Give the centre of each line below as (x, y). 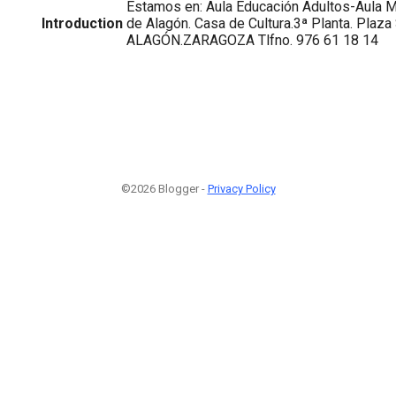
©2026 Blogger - (164, 189)
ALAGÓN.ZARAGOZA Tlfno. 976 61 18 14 (252, 40)
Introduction (82, 23)
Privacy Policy (241, 189)
